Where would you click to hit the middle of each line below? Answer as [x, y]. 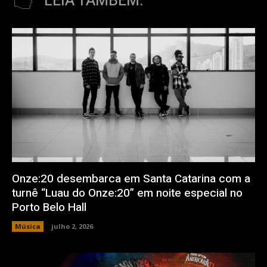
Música [28, 226]
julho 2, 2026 [72, 226]
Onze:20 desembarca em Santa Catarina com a [131, 178]
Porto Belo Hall [49, 207]
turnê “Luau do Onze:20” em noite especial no [127, 193]
